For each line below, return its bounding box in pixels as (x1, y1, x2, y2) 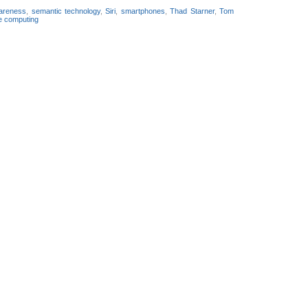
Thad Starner (170, 6, 214, 15)
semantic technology (31, 6, 100, 15)
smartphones (120, 6, 165, 15)
